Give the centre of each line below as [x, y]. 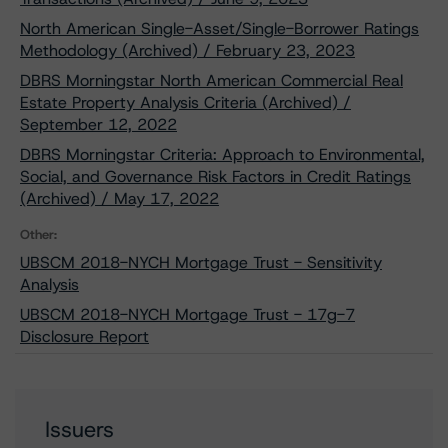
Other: [38, 234]
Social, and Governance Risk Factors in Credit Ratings [215, 176]
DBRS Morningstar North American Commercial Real [211, 80]
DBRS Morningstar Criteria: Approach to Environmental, [222, 154]
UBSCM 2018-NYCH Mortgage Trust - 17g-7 [187, 314]
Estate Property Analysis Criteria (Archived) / [185, 102]
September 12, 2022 [98, 124]
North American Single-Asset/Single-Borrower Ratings [219, 28]
